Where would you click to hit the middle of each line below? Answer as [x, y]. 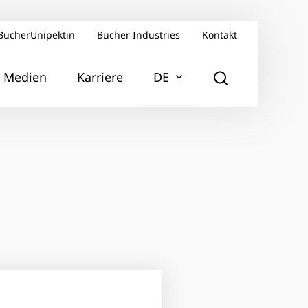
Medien [25, 77]
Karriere [100, 77]
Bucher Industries [139, 35]
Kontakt [220, 35]
